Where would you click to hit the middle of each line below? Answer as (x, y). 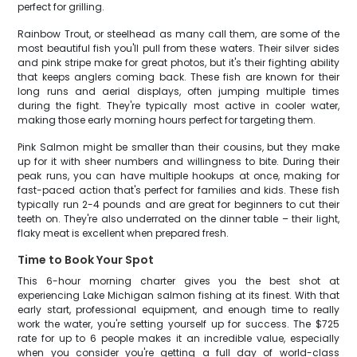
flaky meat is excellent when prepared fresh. (124, 233)
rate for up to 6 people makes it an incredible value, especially (178, 338)
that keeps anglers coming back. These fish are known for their (178, 77)
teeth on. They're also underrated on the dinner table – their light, (178, 219)
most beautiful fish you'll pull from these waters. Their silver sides (178, 48)
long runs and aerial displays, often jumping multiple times (178, 91)
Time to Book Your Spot (86, 260)
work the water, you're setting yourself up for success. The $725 (178, 324)
